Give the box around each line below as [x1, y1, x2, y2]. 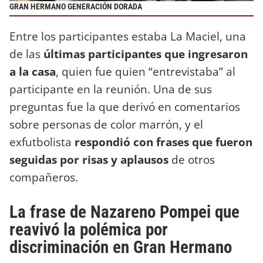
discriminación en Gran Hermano [9, 237, 232, 257]
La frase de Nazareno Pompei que [9, 201, 240, 222]
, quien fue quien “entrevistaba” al [56, 63, 235, 79]
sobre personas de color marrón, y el [9, 116, 203, 132]
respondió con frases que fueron [72, 134, 252, 150]
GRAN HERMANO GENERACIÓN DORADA [9, 1, 142, 12]
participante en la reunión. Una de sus [9, 81, 212, 97]
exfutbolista [9, 134, 72, 150]
